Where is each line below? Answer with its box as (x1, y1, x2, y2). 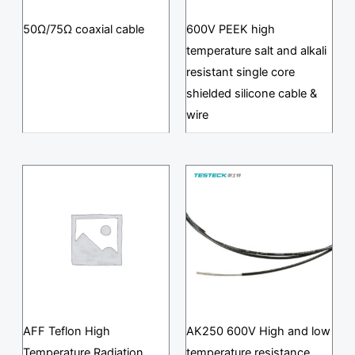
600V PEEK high (186, 22, 275, 37)
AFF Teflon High (22, 323, 110, 338)
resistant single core (186, 65, 295, 80)
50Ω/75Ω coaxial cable (22, 22, 144, 37)
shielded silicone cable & (186, 86, 317, 101)
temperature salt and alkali (186, 44, 326, 59)
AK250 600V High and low (186, 323, 330, 338)
